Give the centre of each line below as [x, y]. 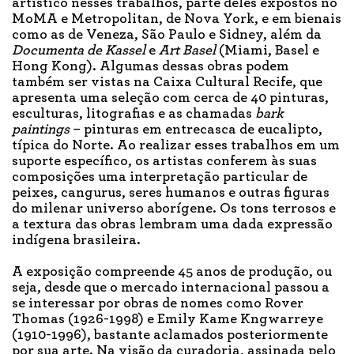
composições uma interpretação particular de [160, 177]
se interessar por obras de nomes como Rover [158, 304]
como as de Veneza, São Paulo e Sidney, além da [167, 35]
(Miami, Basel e [267, 51]
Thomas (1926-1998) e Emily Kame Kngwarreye [168, 320]
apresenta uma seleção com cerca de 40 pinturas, [170, 98]
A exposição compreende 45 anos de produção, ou [172, 272]
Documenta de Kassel [79, 51]
